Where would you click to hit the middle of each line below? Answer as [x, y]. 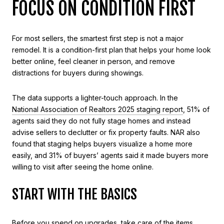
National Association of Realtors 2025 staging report [97, 109]
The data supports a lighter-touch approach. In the [95, 97]
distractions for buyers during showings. [78, 73]
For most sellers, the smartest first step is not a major [98, 38]
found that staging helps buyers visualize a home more [102, 143]
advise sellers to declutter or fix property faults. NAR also [106, 132]
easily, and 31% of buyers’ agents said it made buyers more [110, 155]
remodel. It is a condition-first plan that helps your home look [111, 50]
